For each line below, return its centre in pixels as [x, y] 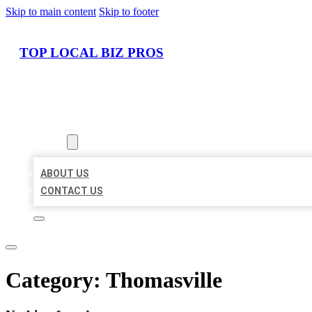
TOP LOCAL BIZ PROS [92, 52]
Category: [56, 280]
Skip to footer [129, 11]
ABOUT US [65, 174]
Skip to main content [51, 11]
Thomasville [164, 280]
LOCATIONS [61, 125]
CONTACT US [72, 191]
